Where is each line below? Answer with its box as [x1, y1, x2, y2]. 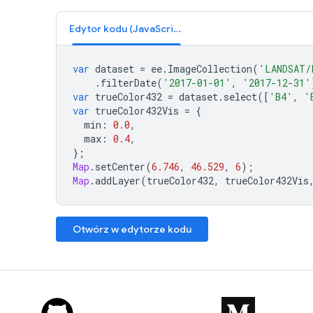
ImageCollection [168, 61, 252, 75]
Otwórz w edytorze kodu [73, 222, 191, 235]
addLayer [95, 173, 140, 187]
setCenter [95, 159, 145, 173]
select [224, 89, 257, 103]
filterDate [101, 75, 156, 89]
